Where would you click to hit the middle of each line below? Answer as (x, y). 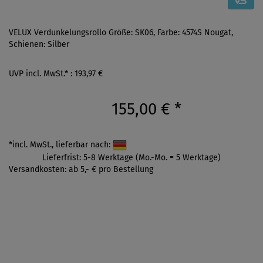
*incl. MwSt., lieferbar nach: (61, 144)
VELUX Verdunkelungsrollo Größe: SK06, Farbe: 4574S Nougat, (121, 32)
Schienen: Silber (39, 44)
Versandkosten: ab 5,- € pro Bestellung (81, 169)
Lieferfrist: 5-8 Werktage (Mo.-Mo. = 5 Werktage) (131, 157)
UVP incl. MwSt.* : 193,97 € (56, 73)
